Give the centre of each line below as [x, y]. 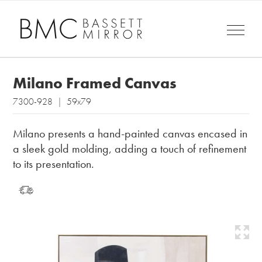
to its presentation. [54, 164]
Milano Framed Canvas [95, 83]
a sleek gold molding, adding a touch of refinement [130, 149]
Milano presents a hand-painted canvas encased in [130, 134]
